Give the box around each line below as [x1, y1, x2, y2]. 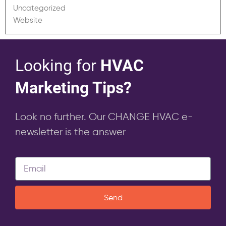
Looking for [15, 55, 100, 75]
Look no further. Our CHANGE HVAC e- [15, 110, 193, 123]
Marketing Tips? [15, 78, 132, 97]
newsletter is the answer [15, 125, 126, 138]
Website [13, 15, 42, 25]
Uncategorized [13, 3, 66, 13]
